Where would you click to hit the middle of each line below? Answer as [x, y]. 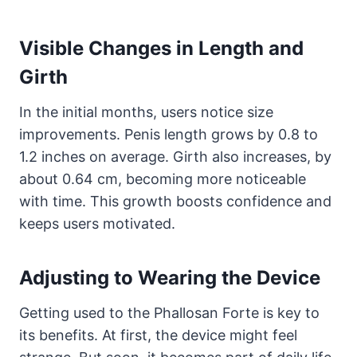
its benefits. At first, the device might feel [158, 335]
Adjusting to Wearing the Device [170, 277]
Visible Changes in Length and [161, 48]
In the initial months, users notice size [146, 112]
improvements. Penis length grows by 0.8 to [169, 134]
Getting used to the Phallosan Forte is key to [169, 312]
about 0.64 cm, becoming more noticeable [163, 178]
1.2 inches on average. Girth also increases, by [175, 156]
